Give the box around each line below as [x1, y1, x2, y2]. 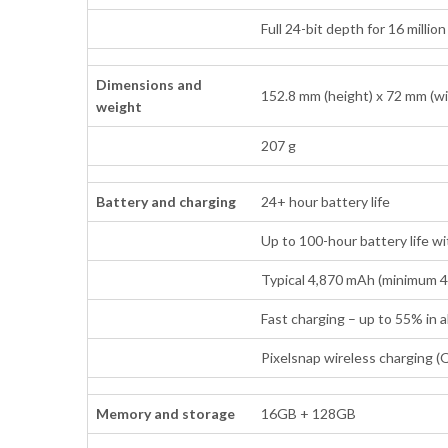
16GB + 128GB [261, 404, 357, 422]
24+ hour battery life [261, 192, 391, 210]
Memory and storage [96, 404, 236, 422]
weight [96, 97, 143, 115]
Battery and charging [96, 192, 237, 210]
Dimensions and [96, 75, 203, 93]
